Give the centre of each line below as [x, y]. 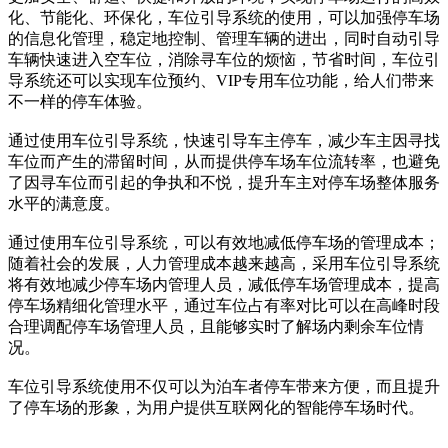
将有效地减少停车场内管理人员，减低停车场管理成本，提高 [224, 285]
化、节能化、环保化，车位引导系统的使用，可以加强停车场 [224, 18]
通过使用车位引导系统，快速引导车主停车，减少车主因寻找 [224, 141]
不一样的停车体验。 [80, 102]
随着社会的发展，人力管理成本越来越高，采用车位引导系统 [224, 264]
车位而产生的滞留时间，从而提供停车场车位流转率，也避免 [224, 162]
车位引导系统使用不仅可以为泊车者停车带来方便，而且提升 [224, 387]
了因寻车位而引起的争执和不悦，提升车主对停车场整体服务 [224, 183]
